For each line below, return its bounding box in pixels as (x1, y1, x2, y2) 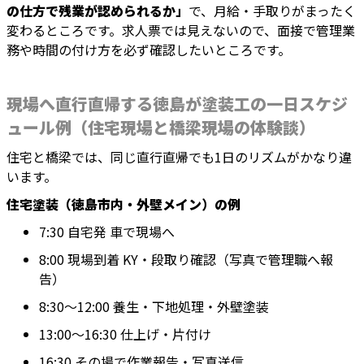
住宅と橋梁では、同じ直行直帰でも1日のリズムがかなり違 (6, 147, 352, 167)
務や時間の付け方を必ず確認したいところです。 (6, 40, 291, 60)
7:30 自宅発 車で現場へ (39, 222, 175, 242)
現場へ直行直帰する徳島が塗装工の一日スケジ (6, 92, 348, 116)
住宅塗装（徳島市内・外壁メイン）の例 (6, 194, 240, 214)
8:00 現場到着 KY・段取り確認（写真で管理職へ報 (39, 249, 333, 270)
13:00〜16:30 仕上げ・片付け (39, 324, 211, 344)
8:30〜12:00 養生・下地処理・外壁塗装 (39, 297, 269, 317)
